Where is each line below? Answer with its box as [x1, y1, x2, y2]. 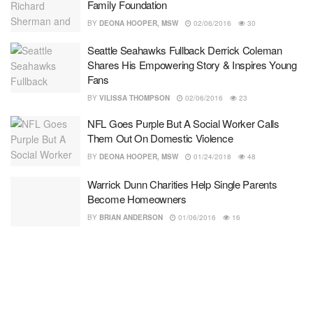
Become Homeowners [87, 191, 187, 206]
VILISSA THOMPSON [99, 93, 170, 103]
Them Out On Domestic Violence [87, 131, 233, 145]
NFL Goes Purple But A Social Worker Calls [87, 116, 279, 131]
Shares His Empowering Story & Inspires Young [87, 57, 297, 72]
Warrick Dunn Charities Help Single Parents [87, 176, 277, 191]
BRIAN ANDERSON [99, 212, 163, 222]
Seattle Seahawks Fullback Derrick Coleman [87, 43, 282, 57]
